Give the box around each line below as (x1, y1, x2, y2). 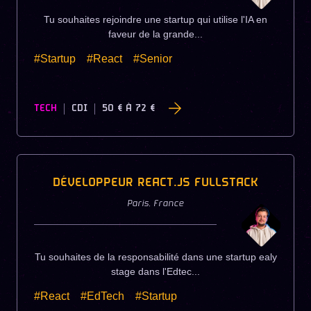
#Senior (133, 52, 172, 65)
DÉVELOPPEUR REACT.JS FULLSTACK (53, 175, 258, 192)
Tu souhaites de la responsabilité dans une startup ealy (34, 251, 277, 263)
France (153, 199, 184, 210)
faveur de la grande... (108, 28, 203, 40)
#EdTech (81, 290, 124, 303)
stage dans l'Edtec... (111, 266, 200, 278)
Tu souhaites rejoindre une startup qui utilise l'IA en (44, 13, 267, 25)
